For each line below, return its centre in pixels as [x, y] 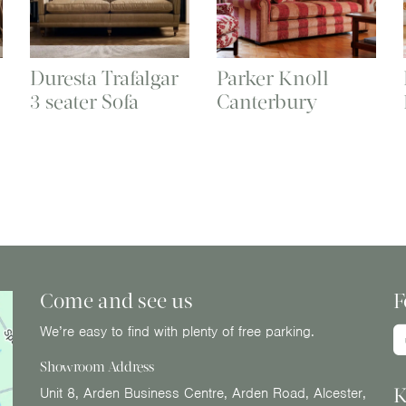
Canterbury [266, 102]
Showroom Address [97, 367]
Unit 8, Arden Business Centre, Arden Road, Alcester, [203, 394]
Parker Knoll [272, 79]
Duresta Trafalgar [105, 79]
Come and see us [116, 302]
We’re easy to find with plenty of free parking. [177, 332]
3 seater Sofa [85, 102]
